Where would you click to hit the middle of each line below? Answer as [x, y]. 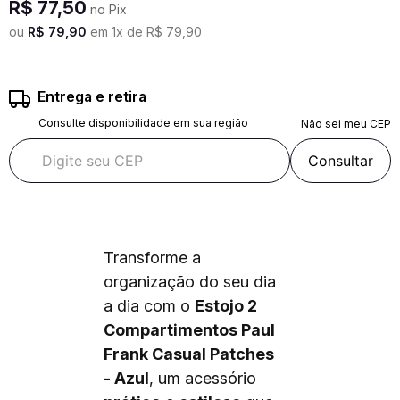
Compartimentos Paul [189, 330]
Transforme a [152, 258]
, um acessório [203, 378]
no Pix [107, 9]
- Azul [126, 378]
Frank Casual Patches [189, 354]
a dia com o [149, 306]
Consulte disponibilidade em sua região [143, 123]
